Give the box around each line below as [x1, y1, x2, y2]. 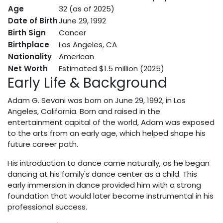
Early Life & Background [7, 73, 167, 93]
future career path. [7, 139, 78, 150]
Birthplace [8, 39, 49, 50]
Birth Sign [8, 27, 46, 38]
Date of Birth [8, 15, 58, 26]
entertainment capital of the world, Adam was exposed [7, 117, 215, 128]
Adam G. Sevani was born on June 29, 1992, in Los [7, 95, 186, 106]
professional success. [7, 202, 87, 213]
